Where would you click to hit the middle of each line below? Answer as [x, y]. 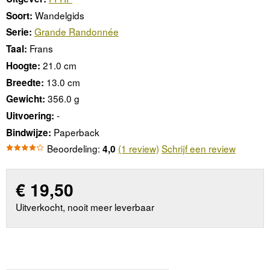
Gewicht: [26, 99]
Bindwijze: [29, 132]
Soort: [19, 15]
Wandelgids [60, 15]
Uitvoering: [30, 115]
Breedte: [25, 82]
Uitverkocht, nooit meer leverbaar [85, 206]
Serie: [19, 32]
